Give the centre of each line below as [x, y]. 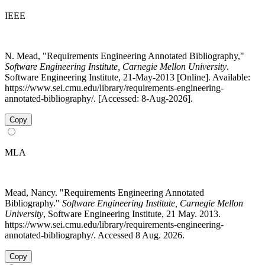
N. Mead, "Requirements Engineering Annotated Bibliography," [125, 56]
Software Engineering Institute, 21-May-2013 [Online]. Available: [127, 77]
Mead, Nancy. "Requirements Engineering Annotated [104, 192]
